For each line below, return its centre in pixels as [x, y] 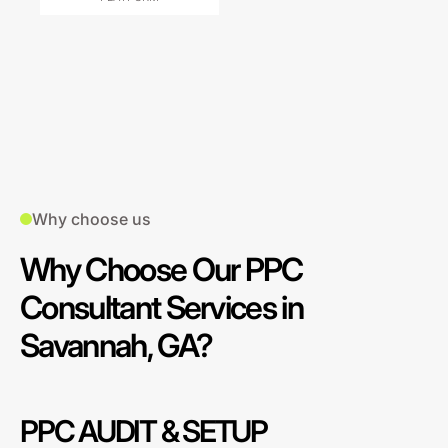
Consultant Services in [162, 307]
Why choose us [91, 219]
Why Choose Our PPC [161, 269]
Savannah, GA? [116, 345]
